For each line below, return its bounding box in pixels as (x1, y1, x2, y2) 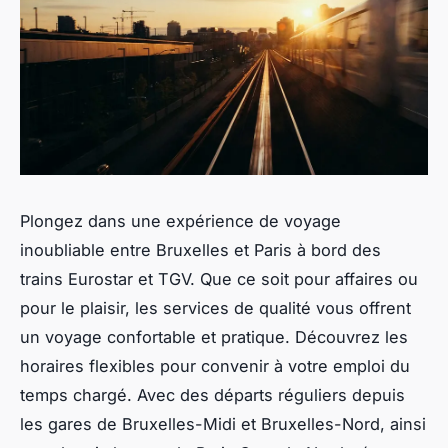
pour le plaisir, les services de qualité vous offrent (20, 297, 411, 318)
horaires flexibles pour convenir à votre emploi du (20, 355, 410, 376)
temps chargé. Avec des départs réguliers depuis (20, 384, 405, 405)
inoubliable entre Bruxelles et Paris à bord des (20, 239, 381, 260)
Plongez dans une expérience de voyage (20, 210, 341, 231)
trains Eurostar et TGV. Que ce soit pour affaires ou (20, 268, 418, 289)
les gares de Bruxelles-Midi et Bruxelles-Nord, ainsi (20, 413, 426, 434)
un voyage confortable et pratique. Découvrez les (20, 326, 408, 347)
